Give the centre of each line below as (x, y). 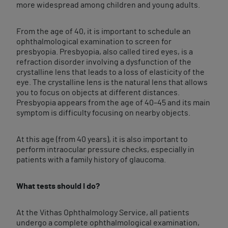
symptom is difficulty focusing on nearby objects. (103, 113)
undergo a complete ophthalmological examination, (108, 223)
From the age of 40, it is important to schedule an (104, 32)
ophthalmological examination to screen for (94, 42)
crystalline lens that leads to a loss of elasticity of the (110, 72)
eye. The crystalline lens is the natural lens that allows (112, 82)
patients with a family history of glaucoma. (91, 160)
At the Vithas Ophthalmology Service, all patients (103, 213)
